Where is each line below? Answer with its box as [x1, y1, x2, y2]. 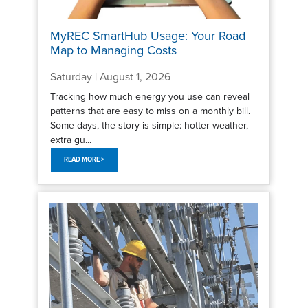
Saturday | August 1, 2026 [49, 70, 170, 85]
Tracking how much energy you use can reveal [49, 90, 250, 102]
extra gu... [49, 133, 91, 146]
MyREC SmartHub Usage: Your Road [49, 28, 245, 44]
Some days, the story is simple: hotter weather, [49, 119, 248, 131]
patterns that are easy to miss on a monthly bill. [49, 104, 250, 117]
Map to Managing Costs [49, 43, 177, 58]
